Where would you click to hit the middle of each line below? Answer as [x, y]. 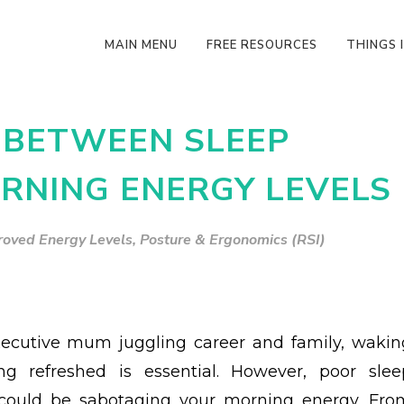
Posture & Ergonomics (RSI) [233, 240]
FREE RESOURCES [262, 45]
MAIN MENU [141, 45]
